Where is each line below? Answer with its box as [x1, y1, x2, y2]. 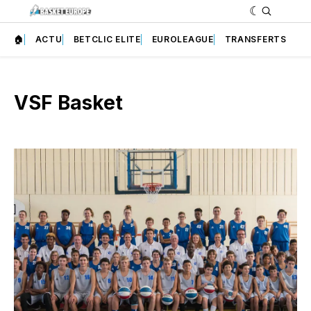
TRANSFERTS [224, 33, 287, 44]
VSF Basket [14, 90, 123, 115]
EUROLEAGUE [151, 33, 214, 44]
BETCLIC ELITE [73, 33, 141, 44]
